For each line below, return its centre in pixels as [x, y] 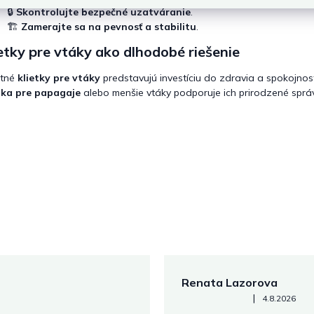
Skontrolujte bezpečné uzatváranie [103, 12]
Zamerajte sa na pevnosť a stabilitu [109, 26]
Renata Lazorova [230, 282]
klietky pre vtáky [59, 78]
